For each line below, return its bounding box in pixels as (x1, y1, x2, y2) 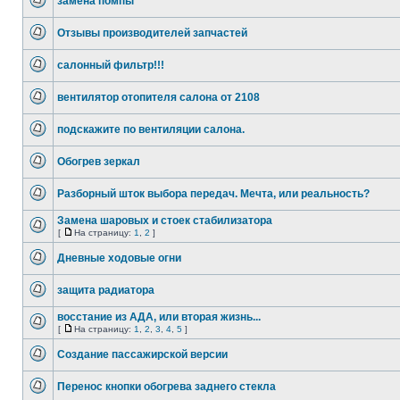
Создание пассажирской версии (57, 348, 228, 361)
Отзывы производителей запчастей (57, 27, 247, 39)
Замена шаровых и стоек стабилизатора (57, 214, 272, 227)
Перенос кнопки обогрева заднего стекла (57, 380, 276, 393)
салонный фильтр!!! (57, 59, 164, 71)
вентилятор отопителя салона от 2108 (57, 91, 260, 104)
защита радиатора (57, 284, 154, 296)
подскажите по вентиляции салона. (57, 123, 245, 136)
